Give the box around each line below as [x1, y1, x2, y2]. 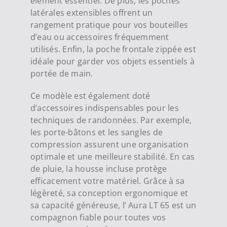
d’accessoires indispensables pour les [30, 102, 179, 114]
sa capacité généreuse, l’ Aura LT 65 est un [30, 200, 197, 211]
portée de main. [30, 68, 93, 80]
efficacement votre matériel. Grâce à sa [30, 175, 185, 187]
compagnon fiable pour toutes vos [30, 212, 166, 223]
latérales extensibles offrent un [30, 7, 153, 19]
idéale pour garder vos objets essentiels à [30, 56, 195, 67]
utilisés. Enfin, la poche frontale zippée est [30, 44, 196, 55]
